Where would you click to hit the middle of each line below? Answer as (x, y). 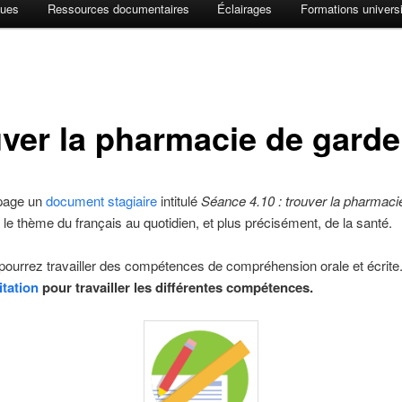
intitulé (179, 201)
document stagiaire (102, 201)
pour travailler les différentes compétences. (176, 288)
